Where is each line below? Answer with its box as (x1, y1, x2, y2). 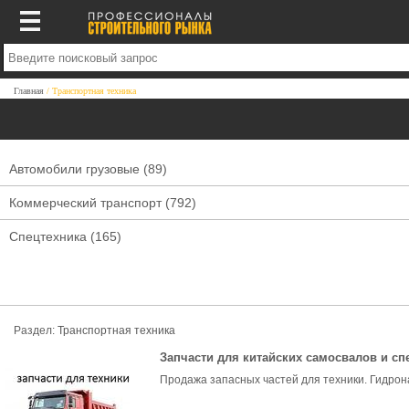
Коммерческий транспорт (9, 195, 162, 210)
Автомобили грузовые (9, 162, 140, 176)
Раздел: (14, 324, 58, 337)
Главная (14, 86, 44, 96)
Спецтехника (9, 229, 87, 244)
